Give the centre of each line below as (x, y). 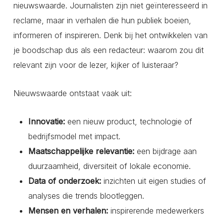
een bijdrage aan (165, 151)
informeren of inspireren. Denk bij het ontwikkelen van (110, 35)
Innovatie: (46, 122)
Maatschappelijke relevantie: (81, 151)
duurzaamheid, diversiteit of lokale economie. (109, 166)
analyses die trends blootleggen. (86, 196)
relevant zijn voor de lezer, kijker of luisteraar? (96, 65)
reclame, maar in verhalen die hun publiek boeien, (102, 21)
